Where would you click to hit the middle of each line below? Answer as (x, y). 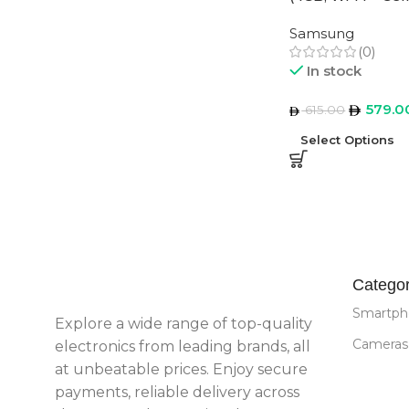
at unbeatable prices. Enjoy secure (181, 369)
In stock (335, 71)
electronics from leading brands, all (183, 346)
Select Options (347, 140)
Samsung (321, 33)
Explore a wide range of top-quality (184, 324)
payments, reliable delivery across (177, 392)
